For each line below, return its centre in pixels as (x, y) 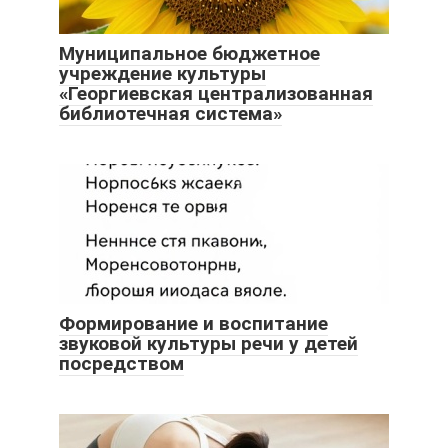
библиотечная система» (170, 114)
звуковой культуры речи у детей (208, 344)
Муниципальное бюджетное (189, 54)
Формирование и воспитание (193, 324)
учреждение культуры (162, 74)
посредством (121, 364)
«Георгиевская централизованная (216, 94)
